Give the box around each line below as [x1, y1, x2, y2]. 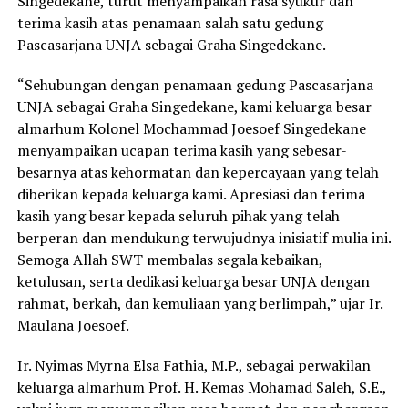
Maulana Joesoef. [16, 315, 129, 336]
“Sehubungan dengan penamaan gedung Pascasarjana [16, 75, 373, 96]
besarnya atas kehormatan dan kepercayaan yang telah [16, 162, 379, 183]
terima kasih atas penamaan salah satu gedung [16, 13, 323, 34]
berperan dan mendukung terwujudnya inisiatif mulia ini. [16, 228, 391, 249]
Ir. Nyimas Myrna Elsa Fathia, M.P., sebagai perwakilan [16, 355, 371, 376]
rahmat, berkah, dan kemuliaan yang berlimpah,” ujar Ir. [16, 293, 382, 314]
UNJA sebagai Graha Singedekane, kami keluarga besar [16, 97, 372, 117]
